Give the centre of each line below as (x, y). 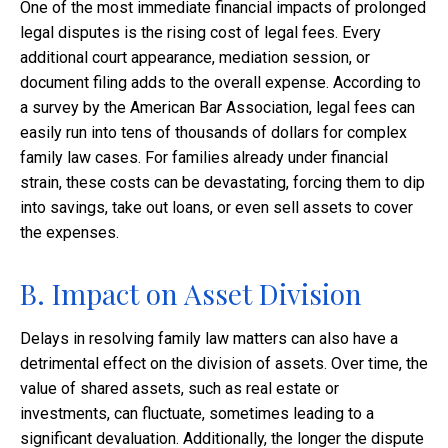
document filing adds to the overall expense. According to (220, 83)
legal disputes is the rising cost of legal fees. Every (200, 33)
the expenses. (69, 233)
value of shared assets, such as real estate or (179, 389)
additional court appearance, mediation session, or (195, 58)
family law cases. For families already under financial (204, 158)
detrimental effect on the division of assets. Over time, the (224, 364)
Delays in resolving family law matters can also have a (209, 339)
